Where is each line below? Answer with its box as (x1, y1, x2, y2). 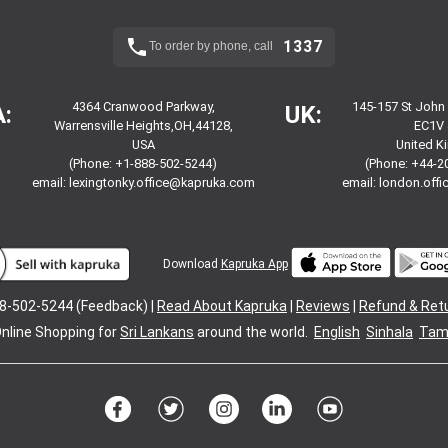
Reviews (296, 297, 350, 314)
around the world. (194, 323, 314, 340)
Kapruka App (220, 256, 288, 271)
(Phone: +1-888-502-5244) (69, 155, 218, 171)
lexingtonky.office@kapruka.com (68, 174, 255, 190)
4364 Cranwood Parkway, (71, 98, 215, 114)
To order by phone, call (149, 38, 273, 53)
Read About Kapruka (157, 297, 287, 314)
